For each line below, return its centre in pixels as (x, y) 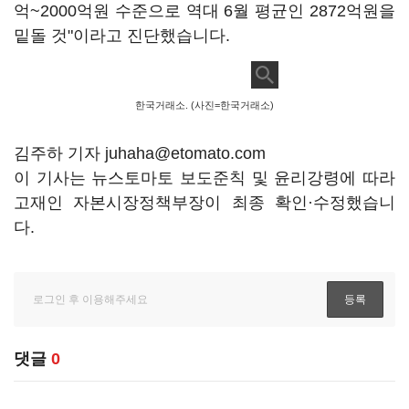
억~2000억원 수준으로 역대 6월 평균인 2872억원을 (204, 11)
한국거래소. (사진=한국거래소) (204, 105)
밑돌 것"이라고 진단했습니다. (122, 36)
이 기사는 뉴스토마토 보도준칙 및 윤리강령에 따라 (204, 178)
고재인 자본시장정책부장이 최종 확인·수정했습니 (204, 203)
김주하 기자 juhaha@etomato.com (140, 153)
